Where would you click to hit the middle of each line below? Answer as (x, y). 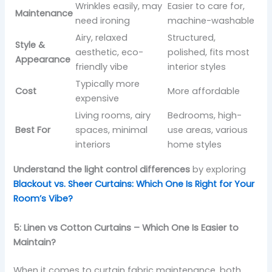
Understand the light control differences (102, 170)
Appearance (43, 59)
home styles (195, 144)
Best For (33, 130)
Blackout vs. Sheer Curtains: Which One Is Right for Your (134, 184)
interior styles (197, 66)
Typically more (108, 83)
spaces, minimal (112, 130)
